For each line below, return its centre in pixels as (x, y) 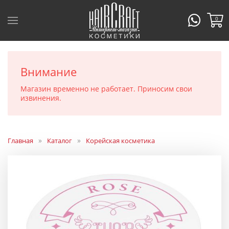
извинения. (41, 98)
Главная (20, 141)
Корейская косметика (120, 141)
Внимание (49, 72)
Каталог (60, 141)
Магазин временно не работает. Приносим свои (106, 89)
